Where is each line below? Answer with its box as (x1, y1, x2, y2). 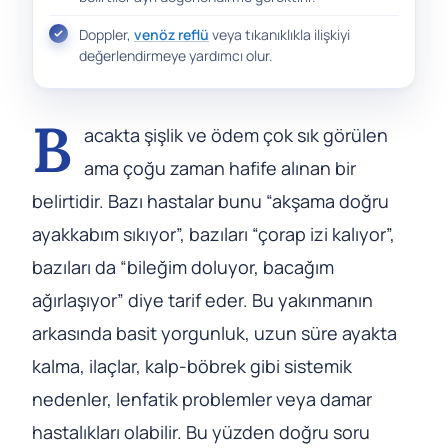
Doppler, (79, 24, 134, 44)
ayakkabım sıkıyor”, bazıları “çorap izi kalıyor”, (32, 221, 395, 246)
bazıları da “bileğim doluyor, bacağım (32, 254, 334, 279)
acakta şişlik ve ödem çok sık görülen (84, 122, 388, 147)
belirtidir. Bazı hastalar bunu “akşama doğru (32, 188, 389, 213)
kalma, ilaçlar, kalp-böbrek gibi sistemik (32, 353, 352, 378)
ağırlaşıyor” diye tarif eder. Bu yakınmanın (32, 287, 373, 312)
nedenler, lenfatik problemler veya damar (32, 386, 372, 411)
